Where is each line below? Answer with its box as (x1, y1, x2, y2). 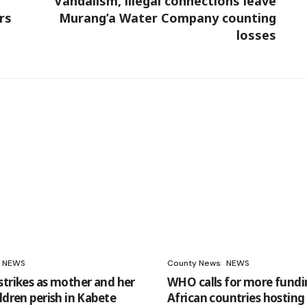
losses (236, 27, 276, 44)
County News (167, 258, 221, 269)
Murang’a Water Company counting (58, 10, 276, 27)
